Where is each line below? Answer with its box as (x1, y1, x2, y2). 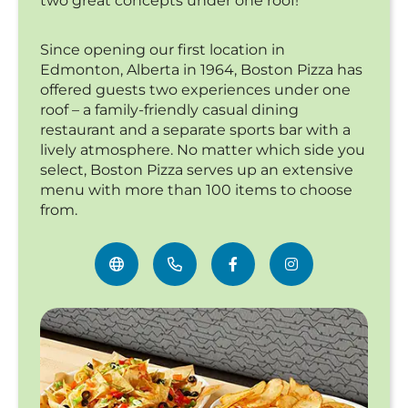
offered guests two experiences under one (40, 81, 351, 99)
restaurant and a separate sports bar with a (40, 121, 351, 139)
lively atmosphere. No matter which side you (40, 141, 365, 159)
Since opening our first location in (40, 41, 285, 59)
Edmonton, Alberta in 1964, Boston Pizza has (40, 61, 362, 79)
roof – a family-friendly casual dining (40, 101, 299, 119)
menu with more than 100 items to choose (40, 181, 352, 199)
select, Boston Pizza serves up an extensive (40, 161, 353, 179)
